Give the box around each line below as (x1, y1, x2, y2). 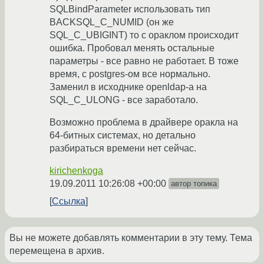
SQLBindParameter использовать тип (49, 4, 210, 15)
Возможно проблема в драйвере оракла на (49, 117, 238, 128)
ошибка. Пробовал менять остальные (49, 43, 214, 54)
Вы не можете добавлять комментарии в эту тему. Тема (9, 233, 252, 243)
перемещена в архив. (9, 246, 104, 256)
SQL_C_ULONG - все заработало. (49, 95, 198, 105)
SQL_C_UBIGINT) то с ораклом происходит (49, 30, 239, 41)
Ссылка (52, 196, 85, 207)
